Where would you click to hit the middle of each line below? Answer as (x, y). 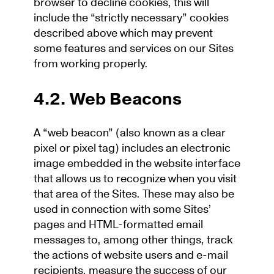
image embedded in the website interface (137, 163)
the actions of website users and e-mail (131, 255)
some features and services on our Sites (134, 48)
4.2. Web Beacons (109, 100)
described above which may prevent (123, 33)
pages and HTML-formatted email (118, 224)
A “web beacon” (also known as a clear (130, 133)
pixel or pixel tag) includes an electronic (132, 148)
